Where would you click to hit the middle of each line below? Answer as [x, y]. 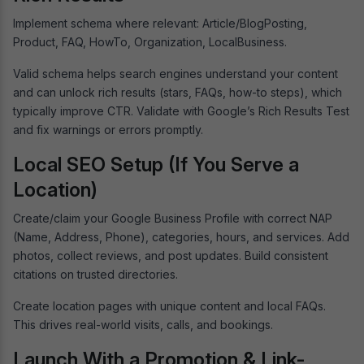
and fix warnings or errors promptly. [108, 129]
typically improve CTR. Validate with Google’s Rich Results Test [181, 110]
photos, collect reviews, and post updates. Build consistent [171, 255]
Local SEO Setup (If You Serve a [156, 164]
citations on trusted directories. [97, 274]
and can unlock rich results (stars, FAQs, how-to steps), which [178, 92]
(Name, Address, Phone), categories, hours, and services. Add [181, 236]
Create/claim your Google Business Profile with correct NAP [173, 218]
